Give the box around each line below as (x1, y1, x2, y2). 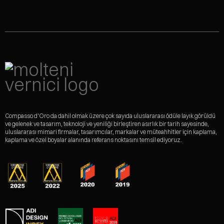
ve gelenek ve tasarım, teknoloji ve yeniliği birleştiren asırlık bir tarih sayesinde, (5, 120, 209, 128)
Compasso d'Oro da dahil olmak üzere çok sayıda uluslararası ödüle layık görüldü (5, 112, 215, 120)
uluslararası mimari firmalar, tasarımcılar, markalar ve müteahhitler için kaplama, (5, 128, 217, 136)
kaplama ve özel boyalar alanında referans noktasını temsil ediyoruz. (5, 136, 182, 144)
